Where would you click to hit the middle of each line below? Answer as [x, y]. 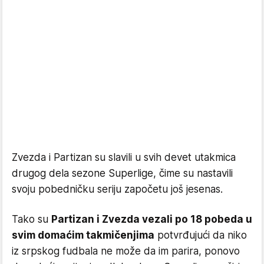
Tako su [32, 219]
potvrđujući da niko [201, 235]
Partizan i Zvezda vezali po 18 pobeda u [152, 219]
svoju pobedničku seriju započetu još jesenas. [117, 189]
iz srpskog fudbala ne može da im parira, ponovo [126, 251]
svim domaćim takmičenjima [83, 235]
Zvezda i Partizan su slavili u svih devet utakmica [124, 157]
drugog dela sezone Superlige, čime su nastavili [122, 173]
